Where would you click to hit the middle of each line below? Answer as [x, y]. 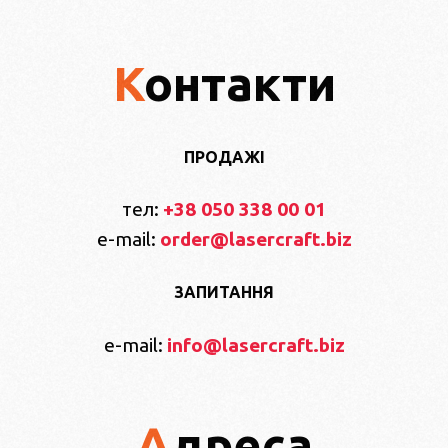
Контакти [239, 83]
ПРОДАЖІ [224, 156]
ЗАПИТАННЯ [224, 292]
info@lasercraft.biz [255, 344]
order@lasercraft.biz [255, 239]
